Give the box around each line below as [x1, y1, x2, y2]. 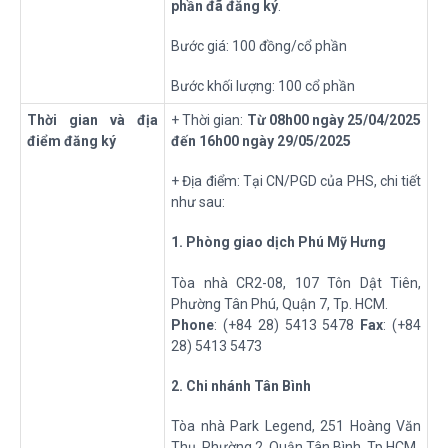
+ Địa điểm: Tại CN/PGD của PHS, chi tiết [171, 173, 421, 190]
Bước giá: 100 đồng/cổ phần [171, 38, 347, 55]
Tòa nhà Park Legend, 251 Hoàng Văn [171, 417, 421, 434]
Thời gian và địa [27, 111, 158, 128]
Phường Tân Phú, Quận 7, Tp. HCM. [171, 295, 388, 312]
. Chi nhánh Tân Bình [179, 377, 311, 394]
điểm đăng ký [27, 132, 116, 149]
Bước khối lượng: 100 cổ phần [171, 78, 355, 95]
